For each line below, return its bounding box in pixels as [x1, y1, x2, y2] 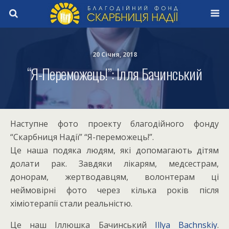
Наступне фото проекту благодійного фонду [10, 118, 219, 129]
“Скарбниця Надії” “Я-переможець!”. [10, 131, 154, 143]
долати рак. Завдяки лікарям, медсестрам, [10, 158, 219, 169]
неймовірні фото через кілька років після [10, 185, 219, 196]
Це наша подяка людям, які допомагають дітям [10, 145, 219, 156]
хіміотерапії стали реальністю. [10, 198, 132, 209]
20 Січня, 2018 [92, 50, 137, 59]
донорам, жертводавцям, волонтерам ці [10, 171, 219, 182]
